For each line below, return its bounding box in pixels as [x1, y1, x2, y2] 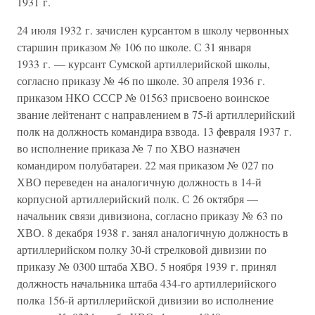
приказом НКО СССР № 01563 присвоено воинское [17, 90, 269, 105]
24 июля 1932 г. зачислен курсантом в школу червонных [17, 22, 289, 37]
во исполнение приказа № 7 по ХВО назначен [17, 141, 240, 155]
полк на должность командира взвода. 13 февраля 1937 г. [17, 124, 292, 139]
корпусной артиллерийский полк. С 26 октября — [17, 191, 258, 206]
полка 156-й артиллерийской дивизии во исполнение [17, 292, 274, 307]
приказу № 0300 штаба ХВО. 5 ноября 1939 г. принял [17, 259, 276, 274]
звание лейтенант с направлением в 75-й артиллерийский [17, 107, 295, 122]
